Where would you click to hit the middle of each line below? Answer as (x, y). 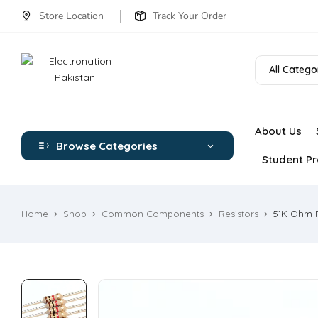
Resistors (238, 214)
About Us (278, 131)
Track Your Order (190, 16)
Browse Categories (107, 146)
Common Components (153, 214)
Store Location (71, 16)
